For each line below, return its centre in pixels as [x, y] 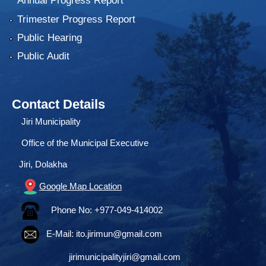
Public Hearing [49, 37]
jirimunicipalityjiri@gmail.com [125, 257]
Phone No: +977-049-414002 [101, 210]
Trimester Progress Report [76, 19]
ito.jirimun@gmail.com [119, 234]
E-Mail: [58, 234]
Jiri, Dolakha [39, 164]
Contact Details [58, 104]
